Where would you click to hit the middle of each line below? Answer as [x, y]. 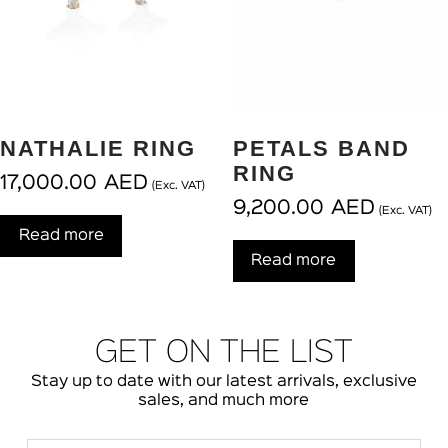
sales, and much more [224, 400]
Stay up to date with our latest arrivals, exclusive [223, 381]
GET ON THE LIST [223, 353]
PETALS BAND [321, 148]
